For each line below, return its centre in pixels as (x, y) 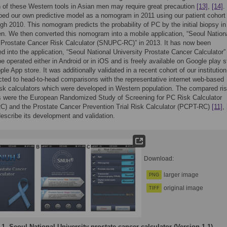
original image (183, 188)
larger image (181, 175)
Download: (159, 159)
